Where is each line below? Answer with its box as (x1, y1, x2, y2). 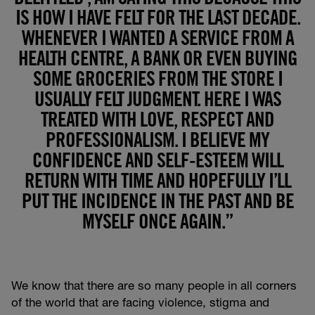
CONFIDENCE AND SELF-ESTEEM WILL (32, 152, 283, 173)
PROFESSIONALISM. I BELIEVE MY (46, 131, 269, 153)
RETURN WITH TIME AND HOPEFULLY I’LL (24, 172, 291, 193)
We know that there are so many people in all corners (11, 281, 297, 293)
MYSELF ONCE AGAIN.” (82, 213, 233, 234)
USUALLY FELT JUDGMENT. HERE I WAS (34, 91, 281, 112)
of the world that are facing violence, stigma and (11, 297, 269, 310)
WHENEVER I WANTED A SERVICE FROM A (21, 30, 294, 51)
